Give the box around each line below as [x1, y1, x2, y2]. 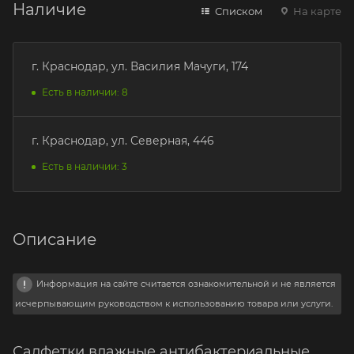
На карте [291, 4, 341, 17]
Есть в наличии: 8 [42, 85, 128, 98]
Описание [13, 229, 96, 249]
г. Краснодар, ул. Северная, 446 [32, 133, 214, 148]
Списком [213, 4, 262, 17]
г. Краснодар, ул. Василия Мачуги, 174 [32, 58, 248, 73]
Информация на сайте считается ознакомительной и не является [36, 277, 336, 289]
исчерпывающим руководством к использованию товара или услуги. [15, 297, 333, 309]
